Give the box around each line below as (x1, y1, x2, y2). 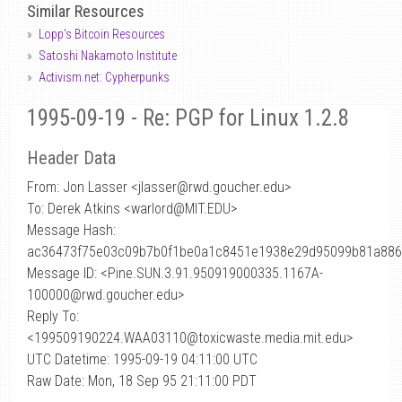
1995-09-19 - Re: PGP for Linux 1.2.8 (27, 105, 349, 131)
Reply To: (27, 308, 79, 325)
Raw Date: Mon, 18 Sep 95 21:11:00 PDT (27, 372, 257, 389)
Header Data (27, 147, 116, 169)
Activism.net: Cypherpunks (39, 70, 170, 84)
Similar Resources (27, 2, 144, 21)
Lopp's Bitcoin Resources (39, 27, 165, 41)
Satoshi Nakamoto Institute (39, 48, 177, 63)
